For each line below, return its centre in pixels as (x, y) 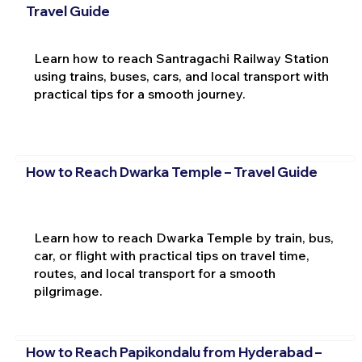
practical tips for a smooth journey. (139, 93)
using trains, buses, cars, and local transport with (181, 76)
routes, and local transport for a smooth (154, 274)
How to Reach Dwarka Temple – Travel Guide (171, 172)
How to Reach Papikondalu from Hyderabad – (173, 351)
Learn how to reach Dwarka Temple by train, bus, (183, 238)
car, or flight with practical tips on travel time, (171, 256)
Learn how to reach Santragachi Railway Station (181, 58)
